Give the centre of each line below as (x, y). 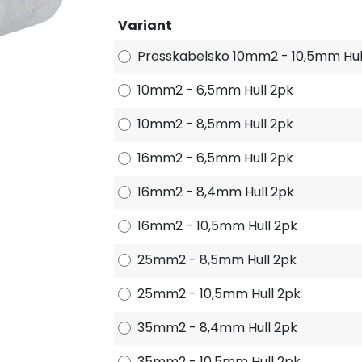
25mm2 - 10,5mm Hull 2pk (219, 293)
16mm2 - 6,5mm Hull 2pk (215, 158)
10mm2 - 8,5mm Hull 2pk (215, 124)
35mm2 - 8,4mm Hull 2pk (217, 327)
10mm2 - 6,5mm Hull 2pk (215, 90)
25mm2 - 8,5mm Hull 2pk (217, 259)
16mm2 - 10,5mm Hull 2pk (217, 225)
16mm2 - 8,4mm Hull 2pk (216, 192)
